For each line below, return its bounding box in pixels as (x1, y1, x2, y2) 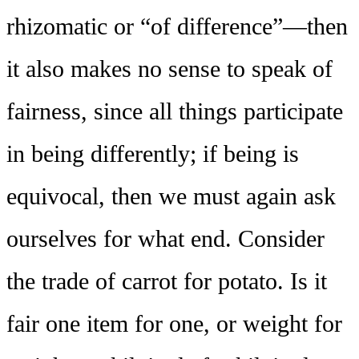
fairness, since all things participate (6, 98, 343, 126)
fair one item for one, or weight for (6, 310, 342, 338)
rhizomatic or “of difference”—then (6, 13, 348, 41)
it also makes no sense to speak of (6, 55, 333, 83)
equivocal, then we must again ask (6, 183, 336, 211)
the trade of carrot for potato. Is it (6, 268, 327, 296)
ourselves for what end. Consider (6, 225, 325, 253)
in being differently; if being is (6, 140, 299, 168)
